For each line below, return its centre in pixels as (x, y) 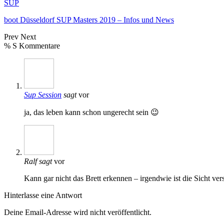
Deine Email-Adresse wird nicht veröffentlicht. (78, 212)
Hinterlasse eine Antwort (43, 195)
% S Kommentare (32, 45)
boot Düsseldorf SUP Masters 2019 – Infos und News (89, 19)
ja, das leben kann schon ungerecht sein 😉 (91, 112)
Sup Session (43, 94)
